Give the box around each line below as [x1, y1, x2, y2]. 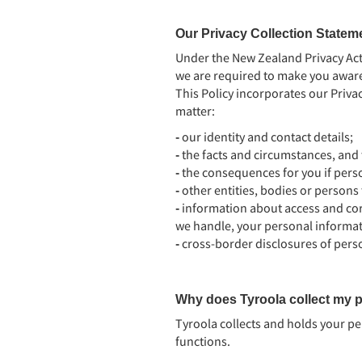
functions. [175, 333, 230, 349]
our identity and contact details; [182, 128, 353, 145]
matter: [175, 103, 215, 119]
